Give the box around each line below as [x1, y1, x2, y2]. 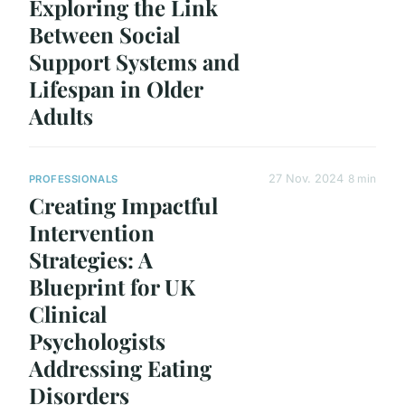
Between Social [29, 20, 180, 50]
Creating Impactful [29, 191, 218, 221]
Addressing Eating [29, 353, 212, 383]
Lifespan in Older [29, 74, 202, 104]
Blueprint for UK [29, 272, 195, 302]
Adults [29, 101, 93, 131]
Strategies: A [29, 245, 153, 275]
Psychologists [29, 326, 165, 356]
